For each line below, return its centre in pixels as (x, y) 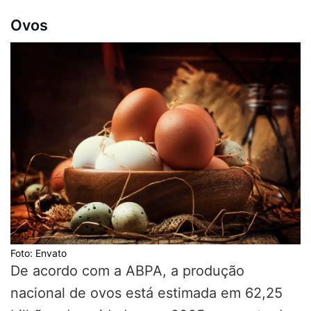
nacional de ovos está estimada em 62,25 (146, 293)
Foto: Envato (39, 253)
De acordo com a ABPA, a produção (127, 271)
